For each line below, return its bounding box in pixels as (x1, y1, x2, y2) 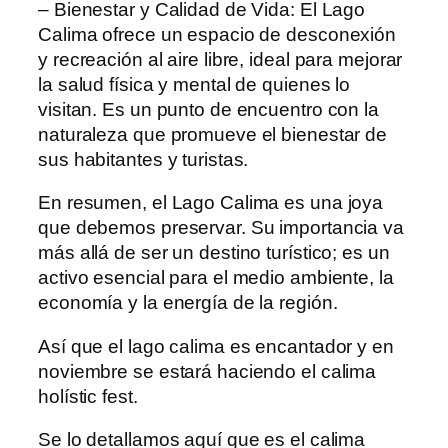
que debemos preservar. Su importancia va (38, 217, 404, 239)
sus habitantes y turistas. (38, 148, 249, 170)
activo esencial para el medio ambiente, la (38, 267, 394, 289)
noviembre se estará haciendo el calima (38, 360, 377, 382)
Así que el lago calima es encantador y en (38, 335, 394, 357)
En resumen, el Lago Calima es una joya (38, 192, 384, 214)
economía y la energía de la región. (38, 292, 338, 314)
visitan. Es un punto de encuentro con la (38, 98, 379, 120)
